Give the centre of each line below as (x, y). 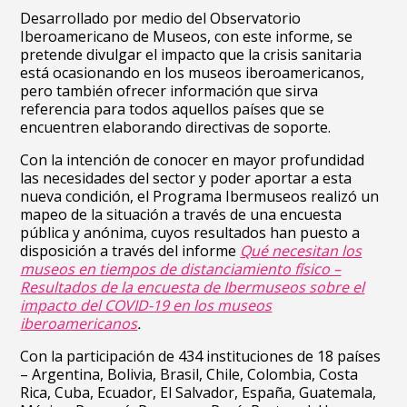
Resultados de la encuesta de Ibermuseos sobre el (193, 287)
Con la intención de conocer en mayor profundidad (193, 160)
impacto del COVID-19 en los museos (146, 305)
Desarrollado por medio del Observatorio (161, 18)
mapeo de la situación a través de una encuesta (181, 214)
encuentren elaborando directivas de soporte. (176, 127)
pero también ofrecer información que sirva (169, 91)
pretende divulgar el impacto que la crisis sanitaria (191, 55)
